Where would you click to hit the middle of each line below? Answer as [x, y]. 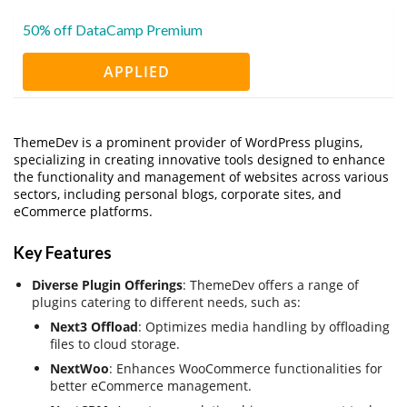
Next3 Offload [94, 326]
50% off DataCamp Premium [113, 29]
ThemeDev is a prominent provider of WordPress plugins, [188, 142]
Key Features [63, 252]
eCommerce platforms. [83, 211]
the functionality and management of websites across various [201, 176]
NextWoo [79, 368]
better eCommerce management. [151, 385]
